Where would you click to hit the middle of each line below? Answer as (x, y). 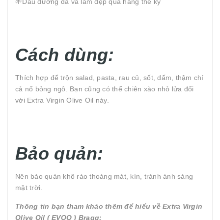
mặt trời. (29, 188)
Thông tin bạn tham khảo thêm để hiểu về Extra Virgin (109, 206)
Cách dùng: (65, 55)
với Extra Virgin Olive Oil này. (62, 100)
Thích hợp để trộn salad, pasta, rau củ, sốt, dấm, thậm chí (110, 78)
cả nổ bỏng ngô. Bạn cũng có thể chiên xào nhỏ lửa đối (105, 89)
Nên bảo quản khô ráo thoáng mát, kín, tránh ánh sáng (104, 176)
